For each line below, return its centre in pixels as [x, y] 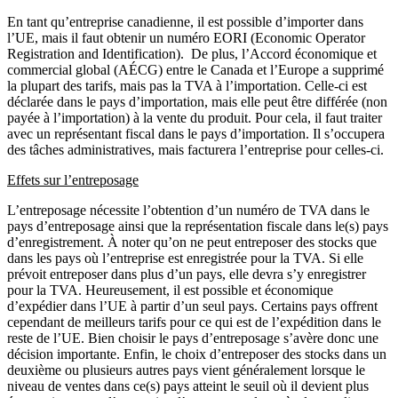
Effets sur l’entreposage [73, 180]
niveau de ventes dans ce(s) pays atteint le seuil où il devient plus [188, 386]
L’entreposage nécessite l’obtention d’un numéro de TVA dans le [188, 211]
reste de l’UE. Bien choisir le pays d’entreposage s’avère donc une [193, 338]
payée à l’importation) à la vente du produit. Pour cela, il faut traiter [195, 118]
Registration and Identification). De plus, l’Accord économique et [192, 54]
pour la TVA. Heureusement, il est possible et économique [170, 291]
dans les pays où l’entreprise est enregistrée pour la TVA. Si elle [185, 259]
